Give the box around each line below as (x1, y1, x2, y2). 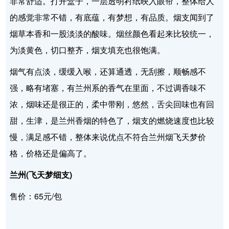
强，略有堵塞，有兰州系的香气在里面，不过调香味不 (10, 81, 207, 94)
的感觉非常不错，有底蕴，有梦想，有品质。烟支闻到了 (10, 11, 215, 23)
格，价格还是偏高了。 (10, 147, 92, 159)
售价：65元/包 (10, 190, 62, 202)
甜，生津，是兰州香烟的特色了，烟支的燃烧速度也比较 (10, 114, 215, 126)
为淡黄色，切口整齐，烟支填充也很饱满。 (10, 43, 166, 56)
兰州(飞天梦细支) (10, 168, 73, 180)
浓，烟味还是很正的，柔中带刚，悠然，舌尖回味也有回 (10, 98, 215, 110)
